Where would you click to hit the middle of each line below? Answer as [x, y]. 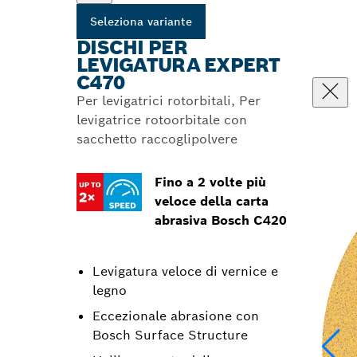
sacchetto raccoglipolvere [157, 139]
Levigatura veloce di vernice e [185, 271]
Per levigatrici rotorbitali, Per [169, 101]
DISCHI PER [132, 47]
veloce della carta [211, 201]
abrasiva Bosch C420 [220, 220]
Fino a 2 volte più [210, 182]
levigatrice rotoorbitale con [162, 120]
